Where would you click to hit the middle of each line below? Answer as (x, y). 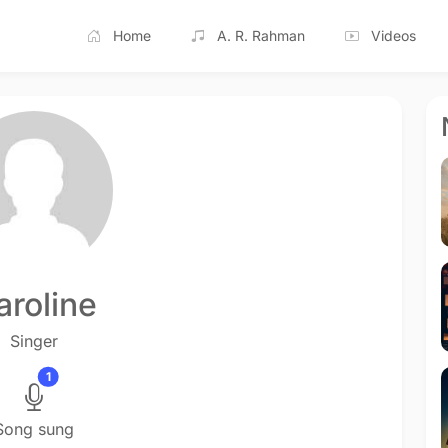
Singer (34, 340)
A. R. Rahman (261, 35)
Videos (393, 35)
